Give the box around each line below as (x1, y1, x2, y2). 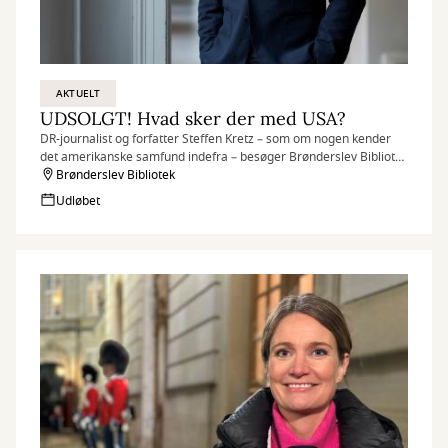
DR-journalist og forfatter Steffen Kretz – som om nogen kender (40, 130, 391, 148)
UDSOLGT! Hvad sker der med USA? (40, 107, 346, 130)
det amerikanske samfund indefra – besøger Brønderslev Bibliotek (40, 148, 408, 166)
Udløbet (56, 192, 100, 210)
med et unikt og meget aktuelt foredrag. (40, 166, 261, 184)
